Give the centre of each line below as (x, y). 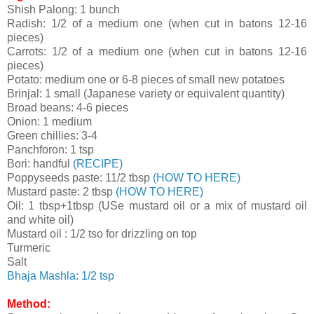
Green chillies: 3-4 (52, 136)
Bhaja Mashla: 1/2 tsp (62, 276)
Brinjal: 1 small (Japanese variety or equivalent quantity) (146, 94)
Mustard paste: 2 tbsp (61, 192)
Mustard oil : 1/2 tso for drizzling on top (102, 234)
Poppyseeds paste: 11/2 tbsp (80, 178)
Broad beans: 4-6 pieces (68, 108)
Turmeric (29, 248)
